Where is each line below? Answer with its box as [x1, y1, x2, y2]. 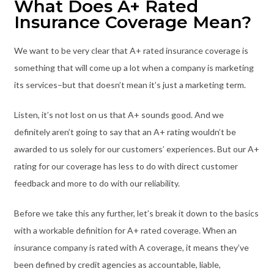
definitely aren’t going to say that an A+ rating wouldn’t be [13, 126, 236, 137]
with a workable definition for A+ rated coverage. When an [13, 224, 237, 235]
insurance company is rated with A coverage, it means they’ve [13, 242, 249, 253]
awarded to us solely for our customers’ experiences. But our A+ [13, 143, 259, 154]
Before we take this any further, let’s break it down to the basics [13, 207, 259, 218]
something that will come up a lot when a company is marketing [13, 62, 254, 73]
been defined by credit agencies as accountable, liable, [13, 259, 221, 270]
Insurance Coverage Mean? [13, 11, 256, 32]
